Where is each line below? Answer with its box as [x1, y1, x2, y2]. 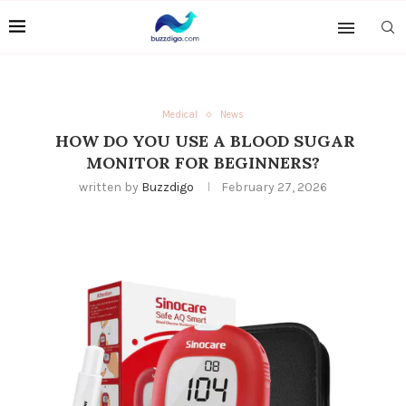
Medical [162, 109, 198, 121]
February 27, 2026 [221, 179, 327, 195]
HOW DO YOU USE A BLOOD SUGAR [51, 130, 355, 151]
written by [79, 179, 141, 195]
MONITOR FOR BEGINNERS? [86, 152, 320, 173]
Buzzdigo [141, 179, 194, 195]
